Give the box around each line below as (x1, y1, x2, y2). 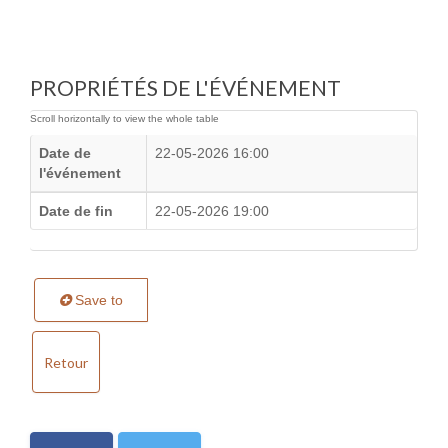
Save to (71, 291, 123, 308)
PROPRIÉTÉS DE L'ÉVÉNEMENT (30, 74, 341, 100)
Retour (44, 353, 88, 371)
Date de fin (39, 202, 113, 219)
